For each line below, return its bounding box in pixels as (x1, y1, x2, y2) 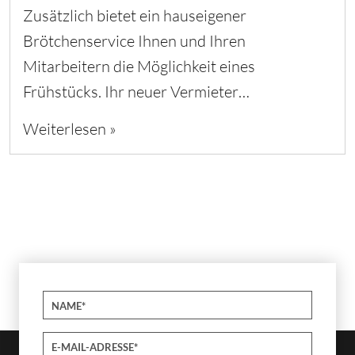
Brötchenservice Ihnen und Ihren (23, 31, 246, 52)
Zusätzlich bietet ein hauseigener (23, 6, 246, 26)
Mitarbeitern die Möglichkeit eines (23, 56, 255, 77)
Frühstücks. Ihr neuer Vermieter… (23, 82, 250, 102)
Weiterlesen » (23, 119, 116, 139)
